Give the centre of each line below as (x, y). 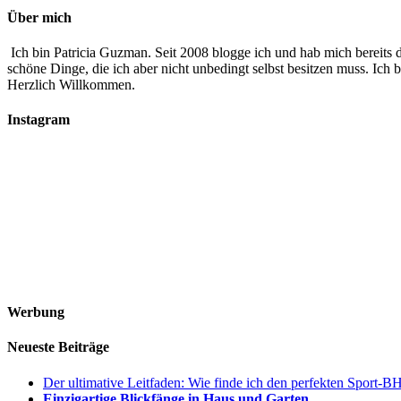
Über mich (39, 17)
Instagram (38, 120)
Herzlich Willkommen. (71, 85)
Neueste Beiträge (58, 347)
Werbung (36, 312)
